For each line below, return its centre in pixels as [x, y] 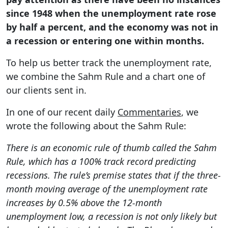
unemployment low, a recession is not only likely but [111, 216]
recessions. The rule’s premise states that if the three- [113, 175]
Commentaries [149, 112]
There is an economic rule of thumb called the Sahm [111, 147]
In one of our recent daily [62, 112]
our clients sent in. [46, 90]
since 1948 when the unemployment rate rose [111, 13]
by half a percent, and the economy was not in [112, 27]
